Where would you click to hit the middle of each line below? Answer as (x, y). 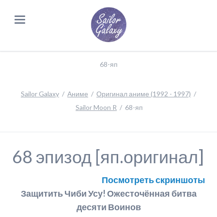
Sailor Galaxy (40, 93)
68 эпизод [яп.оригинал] (108, 157)
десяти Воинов (108, 207)
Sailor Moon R (96, 107)
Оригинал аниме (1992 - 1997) (144, 93)
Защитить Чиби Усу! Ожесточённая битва (108, 193)
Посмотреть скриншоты (154, 179)
